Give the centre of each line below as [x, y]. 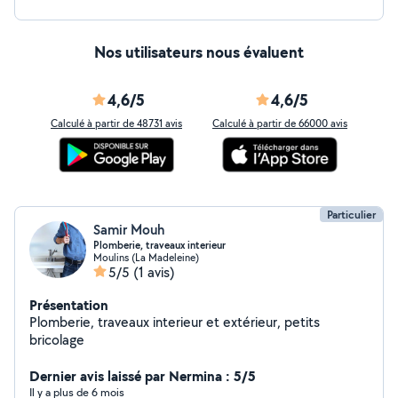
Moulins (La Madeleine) [146, 257]
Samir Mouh [129, 230]
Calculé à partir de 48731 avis [116, 123]
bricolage [57, 340]
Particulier [351, 215]
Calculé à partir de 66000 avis [280, 123]
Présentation [69, 305]
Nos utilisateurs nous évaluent [199, 52]
